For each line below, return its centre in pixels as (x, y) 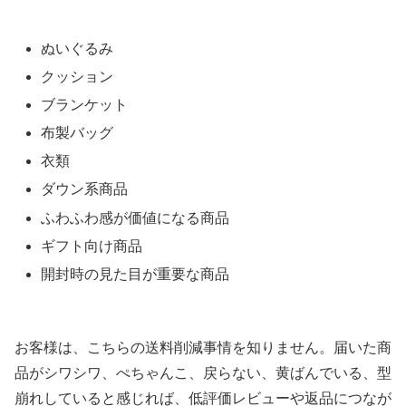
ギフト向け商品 (92, 246)
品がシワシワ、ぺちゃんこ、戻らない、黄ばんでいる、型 (203, 373)
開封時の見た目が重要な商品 (135, 275)
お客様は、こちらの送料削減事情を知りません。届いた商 (203, 348)
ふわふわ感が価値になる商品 (135, 217)
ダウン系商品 (85, 189)
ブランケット (85, 104)
